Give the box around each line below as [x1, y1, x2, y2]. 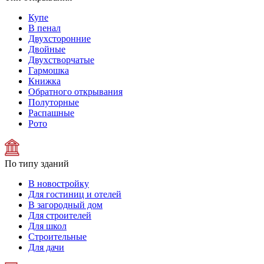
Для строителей [28, 210, 91, 220]
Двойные [28, 44, 65, 54]
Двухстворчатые [28, 55, 94, 65]
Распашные [28, 108, 74, 118]
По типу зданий [5, 159, 69, 169]
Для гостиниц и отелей [28, 189, 121, 199]
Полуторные [28, 97, 79, 107]
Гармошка [28, 65, 69, 75]
